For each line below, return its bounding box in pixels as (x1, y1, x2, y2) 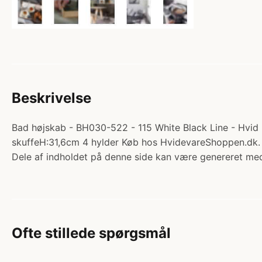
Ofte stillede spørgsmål (12, 224, 171, 242)
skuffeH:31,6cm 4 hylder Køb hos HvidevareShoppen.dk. (12, 136, 260, 148)
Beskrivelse (12, 89, 91, 106)
